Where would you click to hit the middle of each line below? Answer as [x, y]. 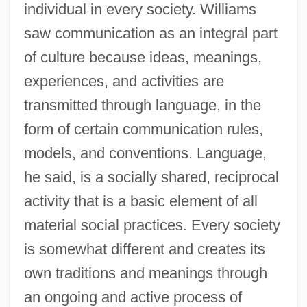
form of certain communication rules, [143, 129]
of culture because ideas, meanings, [143, 57]
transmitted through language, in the [142, 105]
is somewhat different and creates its [144, 249]
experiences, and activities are [124, 81]
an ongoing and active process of [133, 297]
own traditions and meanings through [145, 273]
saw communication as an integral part [150, 33]
